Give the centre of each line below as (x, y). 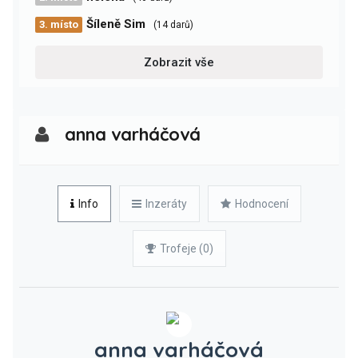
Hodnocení (261, 204)
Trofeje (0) (186, 249)
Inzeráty (166, 204)
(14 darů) (173, 25)
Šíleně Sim (116, 24)
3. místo (59, 24)
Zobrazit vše (179, 62)
